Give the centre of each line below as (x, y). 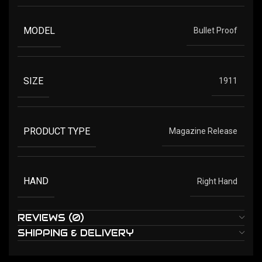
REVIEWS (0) (51, 218)
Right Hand (217, 181)
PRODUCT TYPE (57, 131)
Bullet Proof (216, 31)
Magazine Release (203, 131)
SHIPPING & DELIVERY (76, 233)
